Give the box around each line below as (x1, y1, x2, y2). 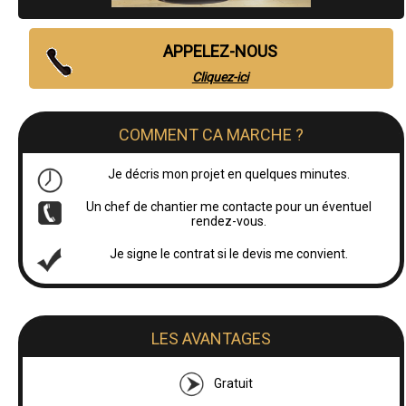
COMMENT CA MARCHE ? (118, 124, 304, 144)
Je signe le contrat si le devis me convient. (110, 246, 349, 261)
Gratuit (214, 375, 254, 391)
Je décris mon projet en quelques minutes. (108, 166, 351, 181)
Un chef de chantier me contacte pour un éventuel (86, 198, 372, 214)
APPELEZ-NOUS (162, 41, 277, 61)
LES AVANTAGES (150, 328, 271, 348)
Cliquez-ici (191, 69, 248, 84)
